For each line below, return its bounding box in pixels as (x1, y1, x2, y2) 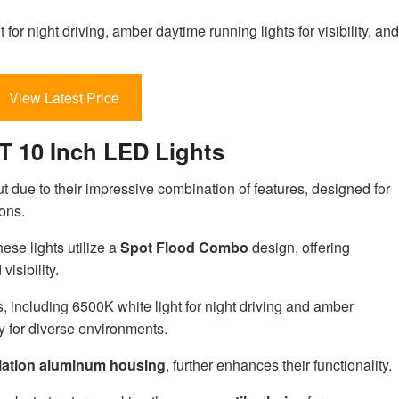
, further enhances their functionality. (166, 354, 392, 375)
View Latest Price (8, 87, 119, 109)
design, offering (248, 236, 350, 257)
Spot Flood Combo (120, 236, 248, 257)
